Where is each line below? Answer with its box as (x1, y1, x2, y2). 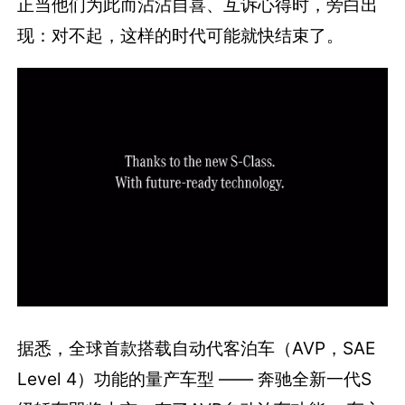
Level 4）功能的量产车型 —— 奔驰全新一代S (17, 367, 372, 390)
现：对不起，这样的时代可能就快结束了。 (17, 24, 344, 46)
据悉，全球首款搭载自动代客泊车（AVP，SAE (17, 336, 376, 359)
